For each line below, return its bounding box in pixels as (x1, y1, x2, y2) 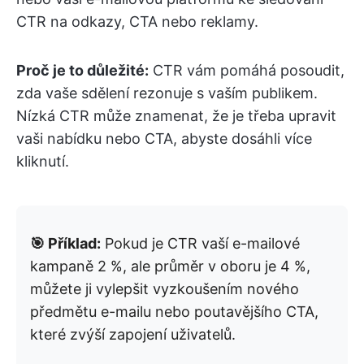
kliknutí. (16, 152, 69, 170)
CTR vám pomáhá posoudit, (149, 61, 344, 79)
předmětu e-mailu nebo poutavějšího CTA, (30, 302, 318, 320)
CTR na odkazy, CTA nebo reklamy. (16, 12, 258, 30)
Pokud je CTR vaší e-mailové (101, 234, 300, 252)
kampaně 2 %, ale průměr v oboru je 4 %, (30, 257, 310, 275)
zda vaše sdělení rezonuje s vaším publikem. (16, 84, 318, 102)
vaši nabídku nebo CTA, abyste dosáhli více (16, 129, 312, 147)
